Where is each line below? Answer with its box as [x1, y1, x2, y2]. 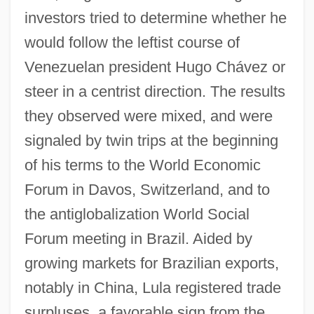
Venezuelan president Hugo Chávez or [24, 57, 285, 76]
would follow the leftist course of [24, 33, 240, 51]
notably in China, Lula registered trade [24, 278, 281, 296]
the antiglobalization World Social [24, 205, 250, 223]
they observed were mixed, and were [24, 107, 273, 125]
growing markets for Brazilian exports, [24, 254, 279, 272]
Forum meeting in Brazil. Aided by [24, 229, 252, 247]
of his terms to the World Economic [24, 156, 261, 174]
